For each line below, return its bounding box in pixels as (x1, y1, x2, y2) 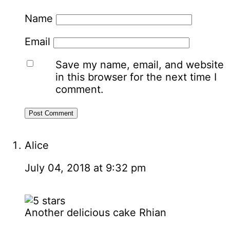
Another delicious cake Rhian (25, 206, 166, 219)
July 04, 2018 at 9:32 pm (25, 161, 146, 174)
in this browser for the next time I (55, 70, 217, 83)
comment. (55, 83, 104, 95)
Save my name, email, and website (55, 58, 224, 71)
